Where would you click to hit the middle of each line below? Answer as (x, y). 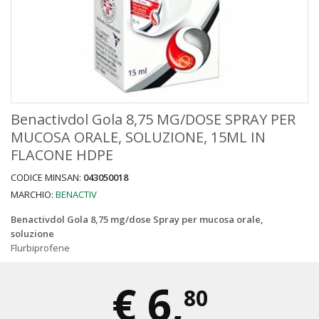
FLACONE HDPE (62, 155)
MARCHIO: (33, 194)
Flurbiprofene (40, 248)
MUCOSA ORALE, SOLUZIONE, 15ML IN (138, 137)
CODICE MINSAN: (47, 177)
